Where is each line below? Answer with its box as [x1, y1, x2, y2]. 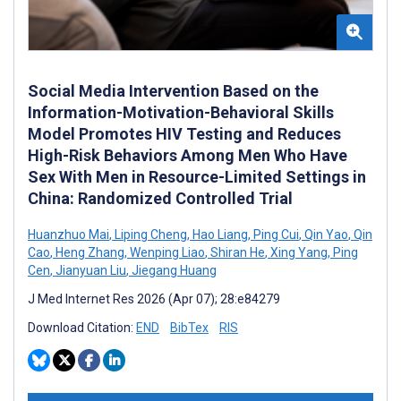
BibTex [170, 320, 209, 335]
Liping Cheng [112, 226, 187, 242]
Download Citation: [28, 320, 136, 335]
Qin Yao [302, 226, 348, 242]
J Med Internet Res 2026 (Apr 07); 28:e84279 [28, 291, 280, 306]
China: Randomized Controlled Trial [28, 188, 293, 208]
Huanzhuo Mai [28, 226, 109, 242]
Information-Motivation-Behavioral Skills [28, 102, 334, 122]
